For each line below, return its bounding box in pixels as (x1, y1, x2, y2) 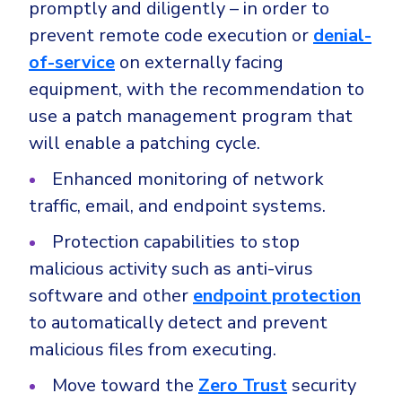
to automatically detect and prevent (29, 310, 328, 335)
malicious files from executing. (29, 336, 276, 362)
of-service (29, 49, 115, 74)
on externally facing (115, 49, 284, 74)
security (287, 372, 356, 398)
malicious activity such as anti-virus (29, 256, 313, 281)
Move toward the (52, 372, 198, 398)
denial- (313, 22, 371, 48)
